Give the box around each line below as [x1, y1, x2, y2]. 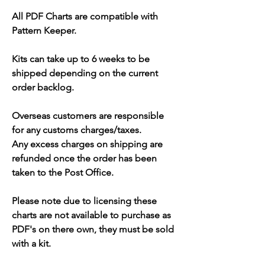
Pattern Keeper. [12, 25, 76, 37]
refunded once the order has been [12, 153, 157, 164]
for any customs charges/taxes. [12, 124, 141, 136]
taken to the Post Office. [12, 167, 114, 179]
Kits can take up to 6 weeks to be [12, 53, 150, 65]
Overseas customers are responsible [12, 110, 164, 122]
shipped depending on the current [12, 67, 158, 79]
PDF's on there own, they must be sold [12, 224, 174, 235]
